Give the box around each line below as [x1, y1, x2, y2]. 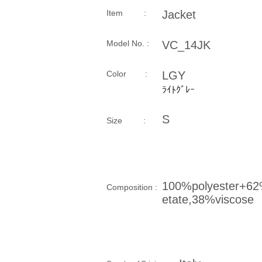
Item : [106, 8, 146, 18]
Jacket [162, 8, 196, 21]
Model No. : [106, 39, 149, 48]
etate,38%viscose [162, 193, 254, 206]
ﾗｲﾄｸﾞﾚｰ [162, 84, 195, 95]
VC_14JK [162, 39, 211, 51]
